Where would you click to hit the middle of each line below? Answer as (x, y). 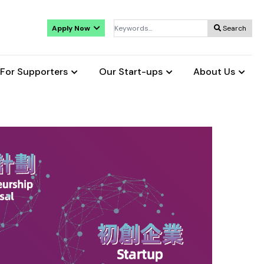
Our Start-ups (131, 72)
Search (234, 29)
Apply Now (72, 28)
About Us (214, 72)
